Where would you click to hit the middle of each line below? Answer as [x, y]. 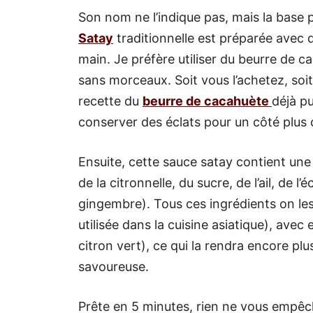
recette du [110, 101]
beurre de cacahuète [206, 101]
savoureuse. [114, 266]
